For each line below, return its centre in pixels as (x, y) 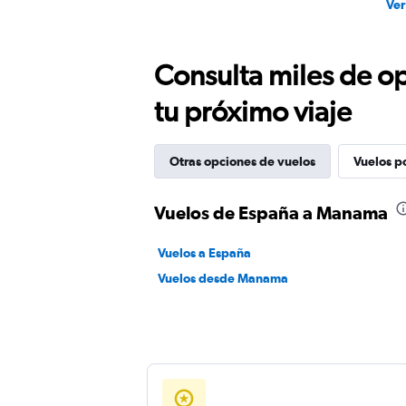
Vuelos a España (204, 253)
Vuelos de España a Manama (271, 213)
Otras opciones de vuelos (242, 161)
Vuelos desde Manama (223, 278)
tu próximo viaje (253, 111)
